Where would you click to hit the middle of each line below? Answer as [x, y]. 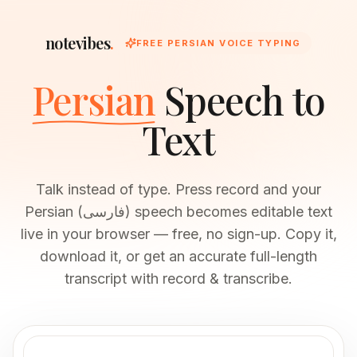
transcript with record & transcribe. [178, 279]
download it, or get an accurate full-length [178, 256]
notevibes [78, 43]
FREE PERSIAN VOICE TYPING [218, 43]
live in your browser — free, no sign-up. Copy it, [178, 234]
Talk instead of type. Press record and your [178, 189]
